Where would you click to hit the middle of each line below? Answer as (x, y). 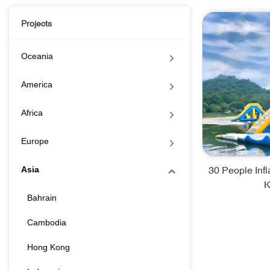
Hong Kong (49, 247)
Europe (35, 141)
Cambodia (47, 223)
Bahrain (42, 198)
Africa (32, 113)
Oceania (37, 56)
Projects (36, 24)
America (37, 85)
